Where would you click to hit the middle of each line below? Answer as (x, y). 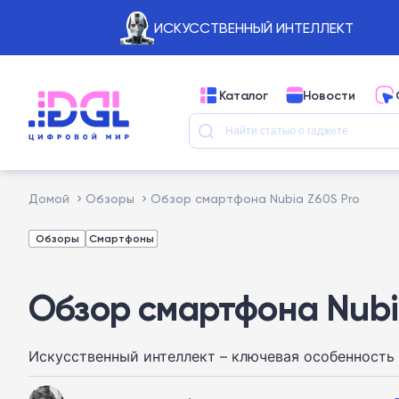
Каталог (244, 95)
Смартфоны (122, 238)
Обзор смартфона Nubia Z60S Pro (255, 198)
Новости (329, 95)
